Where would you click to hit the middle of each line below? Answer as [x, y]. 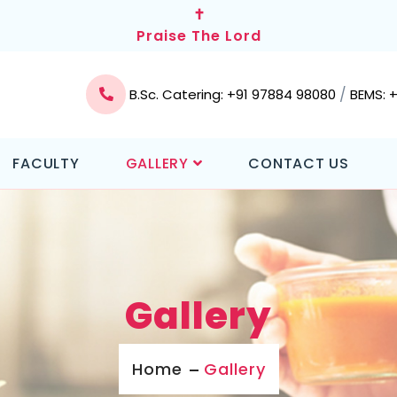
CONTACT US [299, 163]
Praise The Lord [198, 36]
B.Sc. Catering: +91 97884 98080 [234, 94]
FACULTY [46, 163]
